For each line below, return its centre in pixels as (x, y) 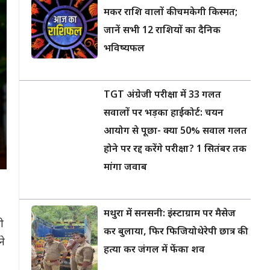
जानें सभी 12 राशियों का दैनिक (162, 31)
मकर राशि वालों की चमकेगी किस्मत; (171, 13)
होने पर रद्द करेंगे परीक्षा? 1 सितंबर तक (175, 150)
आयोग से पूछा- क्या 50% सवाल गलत (175, 132)
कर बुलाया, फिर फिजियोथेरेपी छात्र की (174, 232)
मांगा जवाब (125, 168)
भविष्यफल (124, 49)
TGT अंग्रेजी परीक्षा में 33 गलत (162, 96)
